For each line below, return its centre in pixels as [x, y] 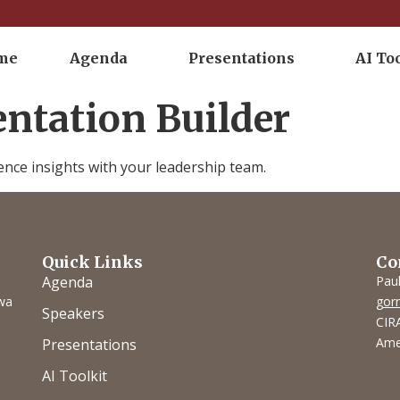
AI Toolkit [75, 376]
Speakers [74, 314]
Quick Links [93, 262]
